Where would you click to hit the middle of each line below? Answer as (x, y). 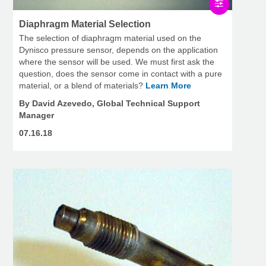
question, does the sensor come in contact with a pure (121, 74)
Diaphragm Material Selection (85, 24)
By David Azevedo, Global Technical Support (110, 104)
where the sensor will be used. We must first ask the (117, 62)
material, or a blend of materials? (82, 86)
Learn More (168, 86)
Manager (37, 115)
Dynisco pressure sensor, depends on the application (118, 50)
